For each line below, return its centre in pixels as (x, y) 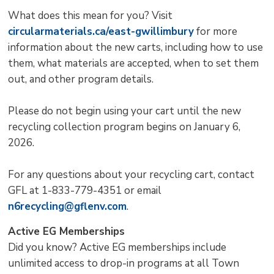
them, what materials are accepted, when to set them (134, 64)
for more (216, 32)
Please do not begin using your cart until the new (125, 111)
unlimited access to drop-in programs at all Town (124, 264)
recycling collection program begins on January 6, (124, 127)
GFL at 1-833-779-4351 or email (85, 191)
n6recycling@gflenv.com (68, 207)
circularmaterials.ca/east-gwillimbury (101, 32)
